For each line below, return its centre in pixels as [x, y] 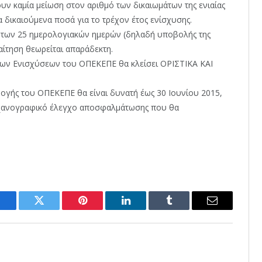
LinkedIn [144, 209]
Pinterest [100, 209]
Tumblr [184, 209]
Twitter [54, 209]
